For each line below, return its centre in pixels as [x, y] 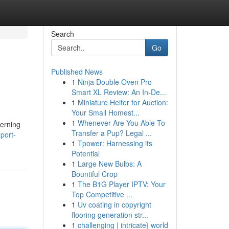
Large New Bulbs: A [109, 164]
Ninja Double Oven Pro [114, 82]
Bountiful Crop [94, 174]
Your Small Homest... [105, 112]
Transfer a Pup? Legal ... [111, 133]
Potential [85, 153]
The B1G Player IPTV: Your [121, 184]
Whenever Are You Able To [121, 123]
